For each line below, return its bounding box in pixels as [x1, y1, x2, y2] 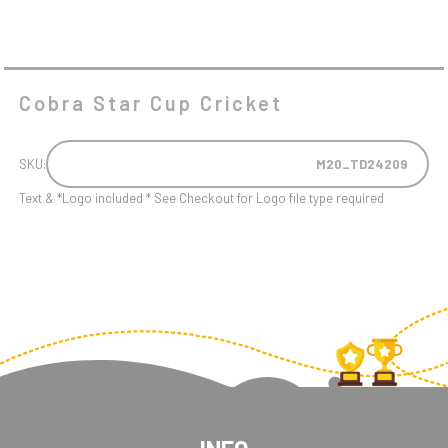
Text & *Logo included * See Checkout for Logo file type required [19, 189, 385, 206]
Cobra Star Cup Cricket [19, 90, 284, 115]
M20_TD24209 [315, 155, 407, 172]
